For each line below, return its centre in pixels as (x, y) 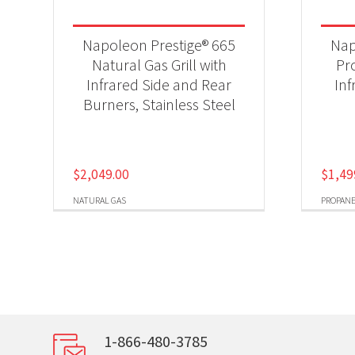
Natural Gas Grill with (159, 65)
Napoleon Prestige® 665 (159, 45)
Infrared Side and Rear (159, 84)
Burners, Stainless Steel (159, 104)
